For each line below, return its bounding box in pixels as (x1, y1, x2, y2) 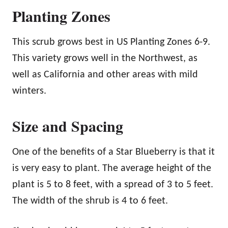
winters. (12, 85, 46, 96)
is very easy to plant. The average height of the (12, 163, 211, 174)
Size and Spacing (12, 114, 123, 137)
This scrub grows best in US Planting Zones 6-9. (12, 37, 210, 47)
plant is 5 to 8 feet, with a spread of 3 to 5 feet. (12, 179, 213, 190)
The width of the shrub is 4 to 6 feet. (12, 195, 168, 206)
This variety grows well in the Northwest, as (12, 53, 197, 64)
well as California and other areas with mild (12, 69, 198, 80)
